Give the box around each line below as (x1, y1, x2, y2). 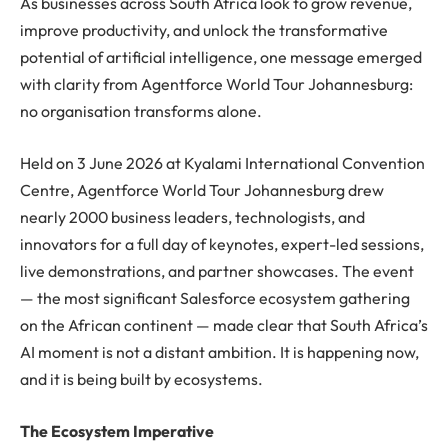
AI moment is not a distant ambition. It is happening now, (20, 342, 419, 363)
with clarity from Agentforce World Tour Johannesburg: (20, 74, 413, 95)
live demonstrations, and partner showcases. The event (20, 261, 414, 282)
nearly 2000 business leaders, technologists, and (20, 207, 365, 228)
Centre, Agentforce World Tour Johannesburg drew (20, 180, 384, 201)
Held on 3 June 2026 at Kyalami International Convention (20, 153, 425, 174)
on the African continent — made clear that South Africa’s (20, 315, 428, 336)
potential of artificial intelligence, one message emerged (20, 47, 422, 68)
